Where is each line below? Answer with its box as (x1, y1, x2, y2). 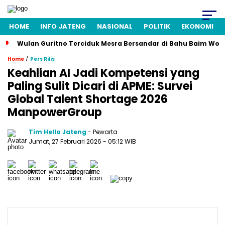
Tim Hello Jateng (29, 128, 86, 136)
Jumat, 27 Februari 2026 (29, 137, 103, 146)
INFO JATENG (40, 22, 86, 31)
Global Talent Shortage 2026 (8, 91, 168, 107)
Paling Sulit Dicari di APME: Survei (8, 78, 192, 94)
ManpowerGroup (8, 104, 102, 120)
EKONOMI (181, 22, 213, 31)
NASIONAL (97, 22, 133, 31)
